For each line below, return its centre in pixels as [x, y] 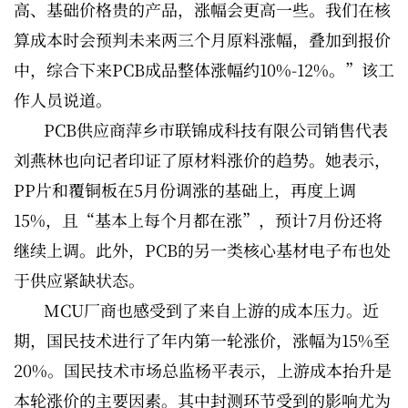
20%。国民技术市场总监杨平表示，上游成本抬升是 [203, 370]
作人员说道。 [63, 99]
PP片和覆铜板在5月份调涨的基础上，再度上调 [185, 189]
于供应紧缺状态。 [79, 280]
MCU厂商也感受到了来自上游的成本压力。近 [211, 310]
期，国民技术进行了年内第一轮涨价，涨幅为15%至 [202, 340]
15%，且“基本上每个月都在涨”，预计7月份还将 [198, 219]
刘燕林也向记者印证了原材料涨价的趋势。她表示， [202, 159]
